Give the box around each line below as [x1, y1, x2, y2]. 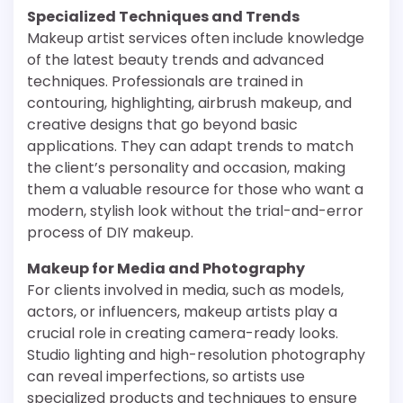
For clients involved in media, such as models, [27, 280, 344, 300]
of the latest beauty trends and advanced [27, 49, 324, 70]
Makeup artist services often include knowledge [27, 28, 364, 49]
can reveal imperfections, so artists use [27, 366, 305, 387]
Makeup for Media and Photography [27, 258, 305, 279]
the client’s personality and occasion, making [27, 157, 345, 178]
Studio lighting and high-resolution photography [27, 345, 365, 365]
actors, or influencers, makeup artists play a [27, 301, 337, 322]
